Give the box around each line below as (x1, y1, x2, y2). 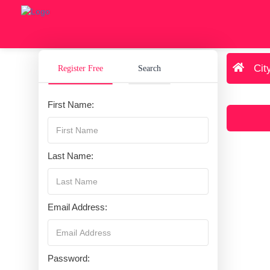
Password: (48, 253, 90, 263)
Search (138, 63, 162, 73)
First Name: (48, 99, 94, 110)
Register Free (58, 63, 104, 73)
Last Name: (48, 150, 93, 161)
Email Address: (48, 201, 107, 212)
